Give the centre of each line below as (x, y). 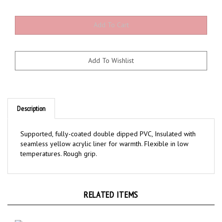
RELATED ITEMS (111, 186)
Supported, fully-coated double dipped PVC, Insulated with (108, 126)
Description (31, 100)
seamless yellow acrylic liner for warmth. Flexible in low (104, 136)
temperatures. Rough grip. (59, 145)
